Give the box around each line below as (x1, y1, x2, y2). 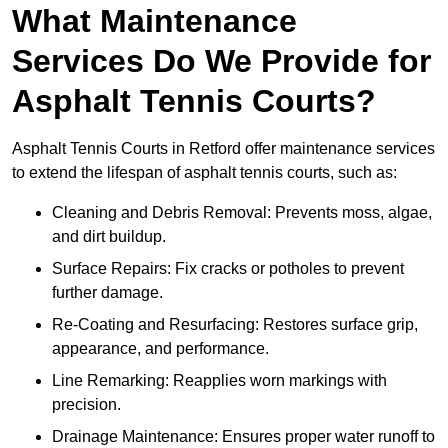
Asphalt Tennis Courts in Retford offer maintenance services (12, 140, 435, 158)
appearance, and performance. (52, 340, 269, 358)
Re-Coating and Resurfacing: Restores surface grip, (52, 316, 418, 334)
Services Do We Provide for (12, 43, 431, 80)
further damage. (52, 284, 163, 302)
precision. (52, 396, 121, 414)
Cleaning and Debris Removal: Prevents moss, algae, (52, 204, 432, 222)
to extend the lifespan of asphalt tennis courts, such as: (12, 164, 397, 182)
